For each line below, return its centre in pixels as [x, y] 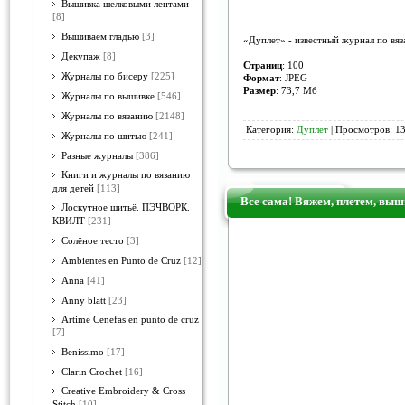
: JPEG [293, 78]
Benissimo [83, 352]
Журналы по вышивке [108, 96]
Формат [261, 78]
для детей [73, 188]
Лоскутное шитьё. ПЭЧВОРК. [126, 207]
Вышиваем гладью [100, 37]
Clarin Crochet [92, 372]
